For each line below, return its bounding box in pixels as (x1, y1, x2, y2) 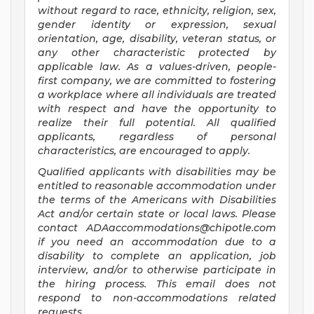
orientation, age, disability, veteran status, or (38, 32, 276, 46)
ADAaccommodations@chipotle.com (86, 221, 276, 235)
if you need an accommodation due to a (38, 235, 276, 249)
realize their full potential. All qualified (38, 116, 276, 130)
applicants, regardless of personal (38, 130, 276, 144)
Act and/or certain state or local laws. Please (38, 207, 276, 221)
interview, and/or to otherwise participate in (38, 264, 276, 277)
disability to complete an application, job (38, 250, 276, 263)
